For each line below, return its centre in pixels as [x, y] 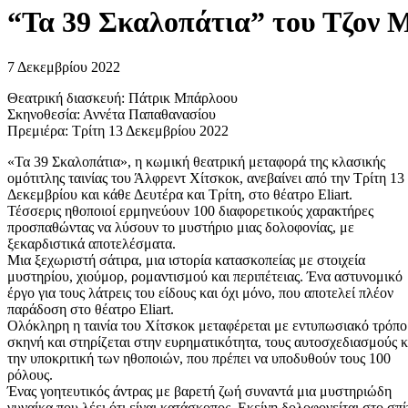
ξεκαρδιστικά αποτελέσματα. [92, 243]
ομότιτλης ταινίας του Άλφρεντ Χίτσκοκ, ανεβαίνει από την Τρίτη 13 [206, 178]
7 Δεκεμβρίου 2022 [64, 66]
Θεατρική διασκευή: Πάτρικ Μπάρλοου [122, 97]
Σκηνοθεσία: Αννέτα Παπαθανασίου [112, 114]
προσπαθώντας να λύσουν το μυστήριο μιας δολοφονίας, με [181, 227]
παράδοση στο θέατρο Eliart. [91, 309]
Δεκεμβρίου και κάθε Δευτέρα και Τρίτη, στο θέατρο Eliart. [180, 194]
